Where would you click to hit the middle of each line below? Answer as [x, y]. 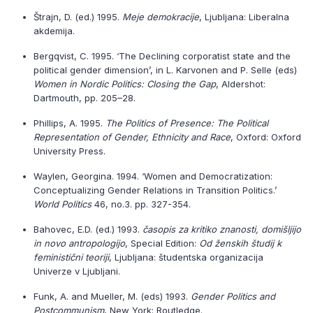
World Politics [63, 204]
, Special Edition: [162, 243]
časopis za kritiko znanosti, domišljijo [222, 229]
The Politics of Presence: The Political [187, 123]
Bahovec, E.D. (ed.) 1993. [88, 229]
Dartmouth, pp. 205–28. [85, 98]
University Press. [70, 151]
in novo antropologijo [79, 243]
